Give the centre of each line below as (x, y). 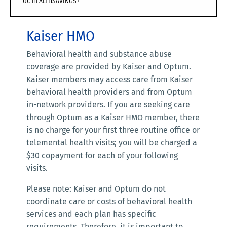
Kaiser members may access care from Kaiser (109, 80)
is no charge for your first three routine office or (113, 130)
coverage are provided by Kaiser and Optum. (109, 67)
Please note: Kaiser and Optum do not (96, 189)
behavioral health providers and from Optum (109, 92)
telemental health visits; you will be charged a (112, 143)
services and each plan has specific (91, 214)
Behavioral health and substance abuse (99, 54)
